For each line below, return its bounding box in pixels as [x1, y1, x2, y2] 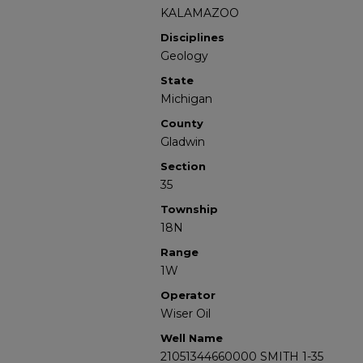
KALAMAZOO [160, 6, 239, 20]
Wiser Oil [160, 306, 211, 321]
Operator [160, 288, 216, 301]
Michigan [160, 92, 212, 106]
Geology [160, 49, 208, 63]
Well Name [160, 331, 223, 344]
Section [160, 160, 206, 173]
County [160, 117, 203, 130]
